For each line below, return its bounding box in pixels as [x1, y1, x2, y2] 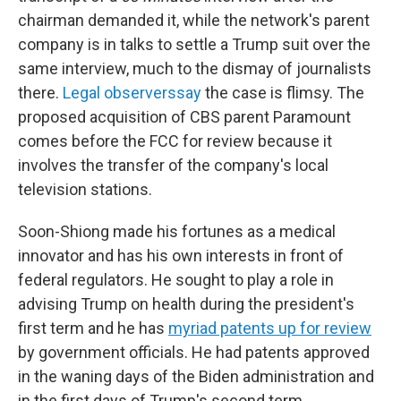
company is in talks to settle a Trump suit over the [18, 35, 371, 54]
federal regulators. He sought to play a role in [18, 270, 334, 289]
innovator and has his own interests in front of [18, 246, 344, 265]
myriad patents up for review [168, 319, 371, 337]
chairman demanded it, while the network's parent [18, 11, 370, 30]
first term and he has [18, 319, 168, 337]
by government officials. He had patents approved [18, 343, 370, 362]
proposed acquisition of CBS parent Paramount [18, 107, 351, 126]
